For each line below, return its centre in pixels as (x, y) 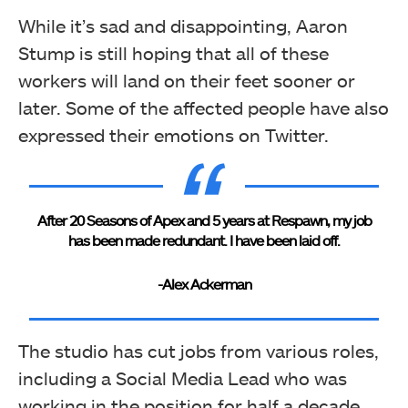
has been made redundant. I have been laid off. (204, 240)
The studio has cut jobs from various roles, (199, 350)
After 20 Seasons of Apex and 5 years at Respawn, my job (204, 219)
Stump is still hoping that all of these (173, 52)
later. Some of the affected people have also (204, 107)
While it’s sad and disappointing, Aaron (183, 25)
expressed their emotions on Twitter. (173, 134)
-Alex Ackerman (204, 283)
